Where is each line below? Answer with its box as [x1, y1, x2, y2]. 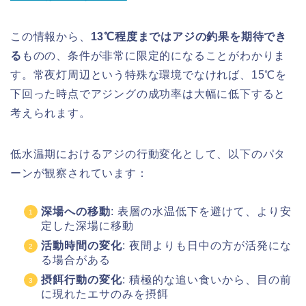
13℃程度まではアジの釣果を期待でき [90, 30, 288, 42]
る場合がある [41, 253, 111, 266]
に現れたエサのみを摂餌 [41, 288, 169, 300]
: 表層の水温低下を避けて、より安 [111, 205, 292, 217]
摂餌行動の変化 [41, 273, 122, 286]
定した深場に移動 [41, 219, 134, 232]
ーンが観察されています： [10, 167, 148, 179]
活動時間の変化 [41, 239, 122, 251]
